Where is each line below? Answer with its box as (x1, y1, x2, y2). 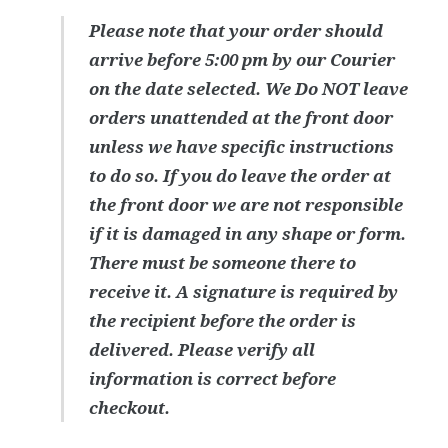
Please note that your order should (89, 19, 384, 43)
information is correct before (89, 367, 337, 391)
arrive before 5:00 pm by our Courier (89, 48, 396, 72)
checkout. (89, 396, 171, 420)
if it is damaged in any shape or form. (89, 222, 407, 246)
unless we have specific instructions (89, 135, 395, 159)
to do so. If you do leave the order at (89, 164, 392, 188)
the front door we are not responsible (89, 193, 404, 217)
